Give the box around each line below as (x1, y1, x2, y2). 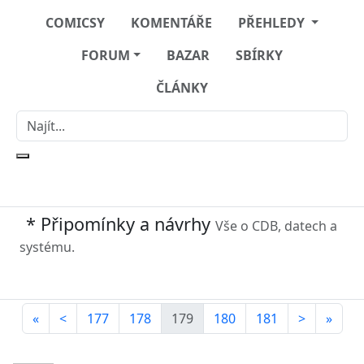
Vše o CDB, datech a (215, 217, 337, 235)
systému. (19, 238, 75, 256)
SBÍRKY (236, 46, 284, 64)
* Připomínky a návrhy (26, 212, 215, 236)
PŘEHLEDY (237, 14, 308, 32)
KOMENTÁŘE (130, 14, 212, 32)
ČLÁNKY (156, 79, 208, 97)
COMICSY (45, 14, 105, 32)
